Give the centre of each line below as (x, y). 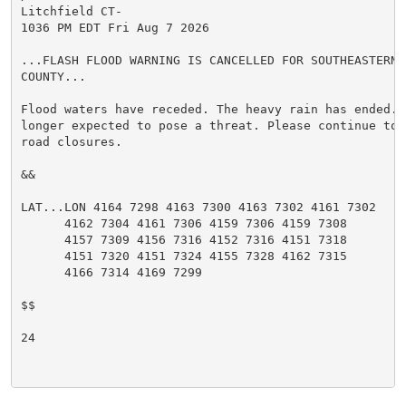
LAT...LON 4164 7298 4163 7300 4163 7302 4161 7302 (198, 207)
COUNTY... (53, 76)
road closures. (71, 141)
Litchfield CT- (71, 11)
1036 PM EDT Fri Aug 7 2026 (115, 27)
